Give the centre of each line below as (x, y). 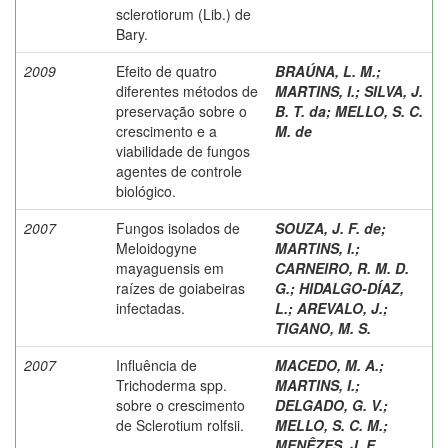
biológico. (146, 190)
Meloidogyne (156, 247)
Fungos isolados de (178, 227)
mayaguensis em (170, 267)
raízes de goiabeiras (180, 287)
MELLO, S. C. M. (329, 424)
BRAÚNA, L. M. (325, 70)
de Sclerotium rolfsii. (180, 424)
